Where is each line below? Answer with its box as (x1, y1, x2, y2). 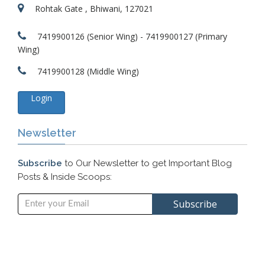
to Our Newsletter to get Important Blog (62, 158, 232, 169)
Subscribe (18, 158, 62, 169)
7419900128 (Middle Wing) (35, 66, 139, 77)
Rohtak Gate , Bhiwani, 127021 (33, 3, 153, 14)
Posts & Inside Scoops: (18, 172, 112, 182)
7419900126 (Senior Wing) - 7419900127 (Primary (35, 31, 227, 42)
